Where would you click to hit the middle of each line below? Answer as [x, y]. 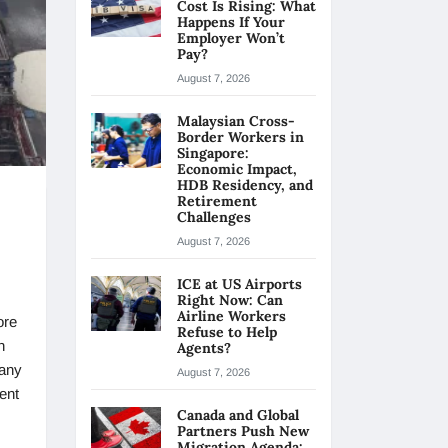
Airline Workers [231, 316]
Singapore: [213, 153]
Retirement [217, 201]
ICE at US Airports [239, 284]
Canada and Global [238, 415]
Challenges [214, 217]
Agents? [206, 348]
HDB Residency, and [245, 185]
